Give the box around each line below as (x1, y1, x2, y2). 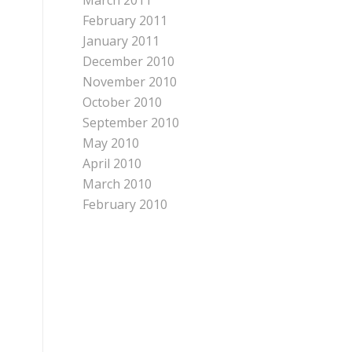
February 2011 (82, 12, 168, 29)
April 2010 (82, 155, 142, 172)
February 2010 (82, 196, 168, 213)
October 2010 (82, 93, 163, 111)
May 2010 (82, 134, 140, 152)
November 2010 (82, 73, 178, 90)
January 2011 (82, 32, 160, 49)
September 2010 (82, 114, 180, 131)
